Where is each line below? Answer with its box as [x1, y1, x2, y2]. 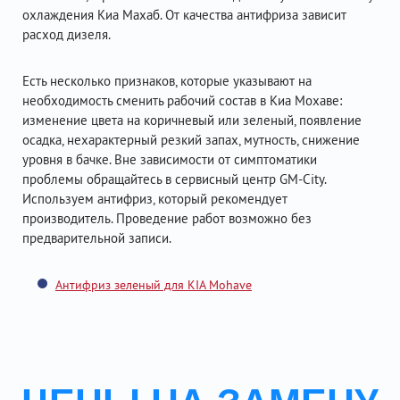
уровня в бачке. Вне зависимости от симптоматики [22, 151, 317, 168]
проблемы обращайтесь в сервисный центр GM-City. [22, 171, 326, 187]
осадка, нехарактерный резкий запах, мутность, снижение [22, 131, 360, 148]
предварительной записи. [22, 229, 171, 246]
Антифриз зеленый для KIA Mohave [55, 277, 252, 293]
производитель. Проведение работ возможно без [22, 210, 312, 227]
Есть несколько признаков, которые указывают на [22, 72, 312, 89]
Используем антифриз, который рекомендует [22, 190, 287, 207]
